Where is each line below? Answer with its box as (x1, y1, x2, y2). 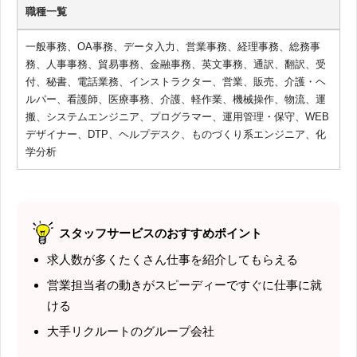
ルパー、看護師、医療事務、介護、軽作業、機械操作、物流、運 (25, 92, 326, 105)
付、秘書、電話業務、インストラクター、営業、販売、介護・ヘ (25, 75, 326, 88)
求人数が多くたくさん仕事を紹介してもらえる (47, 252, 298, 266)
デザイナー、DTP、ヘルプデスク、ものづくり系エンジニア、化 (25, 127, 326, 140)
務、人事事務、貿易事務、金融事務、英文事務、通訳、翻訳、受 (25, 57, 326, 70)
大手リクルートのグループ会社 (47, 324, 214, 338)
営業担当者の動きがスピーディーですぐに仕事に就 (47, 277, 322, 292)
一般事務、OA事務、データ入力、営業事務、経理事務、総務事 (25, 40, 320, 53)
